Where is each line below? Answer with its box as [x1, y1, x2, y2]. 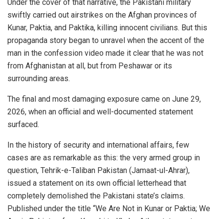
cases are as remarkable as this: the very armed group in [7, 153, 200, 163]
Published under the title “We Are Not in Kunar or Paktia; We [7, 204, 210, 214]
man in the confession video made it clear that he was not [7, 48, 203, 58]
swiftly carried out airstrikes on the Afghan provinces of [7, 10, 197, 20]
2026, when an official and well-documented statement [7, 107, 193, 117]
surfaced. [7, 120, 39, 130]
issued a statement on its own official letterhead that [7, 178, 186, 188]
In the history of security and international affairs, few [7, 140, 189, 150]
